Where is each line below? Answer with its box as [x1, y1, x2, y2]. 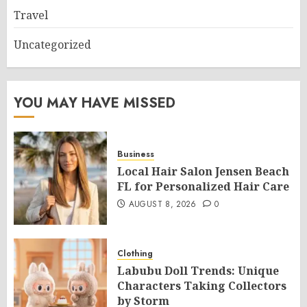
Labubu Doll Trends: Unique [117, 263, 279, 278]
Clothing [117, 247, 153, 260]
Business [117, 148, 154, 160]
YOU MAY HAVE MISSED [14, 93, 175, 113]
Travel [14, 8, 48, 23]
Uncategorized [14, 37, 91, 52]
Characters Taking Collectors [117, 278, 286, 293]
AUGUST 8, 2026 [128, 198, 197, 210]
